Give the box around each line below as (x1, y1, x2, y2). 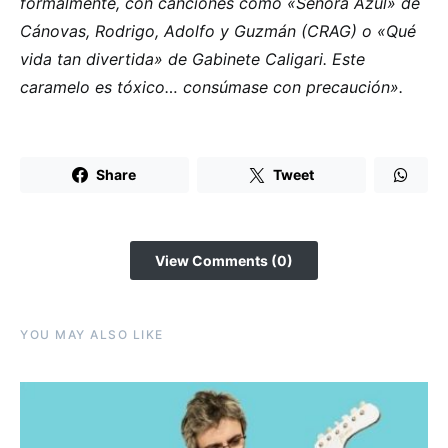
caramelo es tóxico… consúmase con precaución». (20, 77, 403, 98)
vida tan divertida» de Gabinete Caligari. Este (20, 49, 365, 70)
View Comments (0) (155, 252, 293, 270)
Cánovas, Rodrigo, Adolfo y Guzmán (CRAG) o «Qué (20, 21, 416, 42)
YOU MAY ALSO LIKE (20, 327, 164, 343)
